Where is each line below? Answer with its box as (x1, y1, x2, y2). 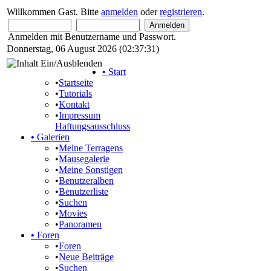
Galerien (34, 132, 70, 142)
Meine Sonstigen (59, 165, 123, 175)
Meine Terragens (59, 143, 123, 153)
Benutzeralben (59, 175, 114, 186)
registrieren (160, 7, 202, 17)
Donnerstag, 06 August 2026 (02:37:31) (7, 44, 159, 54)
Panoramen (59, 219, 102, 229)
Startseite (59, 77, 93, 88)
